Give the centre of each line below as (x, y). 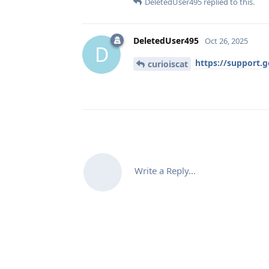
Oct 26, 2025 (226, 41)
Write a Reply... (165, 170)
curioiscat (168, 64)
